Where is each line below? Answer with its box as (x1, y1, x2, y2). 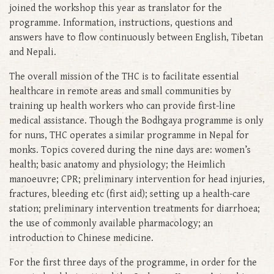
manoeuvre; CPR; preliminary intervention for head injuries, (9, 173, 265, 185)
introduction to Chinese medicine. (9, 232, 154, 244)
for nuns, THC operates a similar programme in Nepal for (9, 129, 249, 141)
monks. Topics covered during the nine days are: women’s (9, 144, 251, 156)
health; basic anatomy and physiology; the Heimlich (9, 158, 225, 171)
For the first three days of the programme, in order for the (9, 256, 257, 268)
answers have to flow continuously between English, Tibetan (9, 31, 263, 43)
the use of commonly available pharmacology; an (9, 217, 213, 229)
